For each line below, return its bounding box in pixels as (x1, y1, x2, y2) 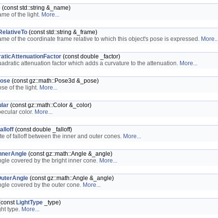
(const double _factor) (61, 53, 120, 60)
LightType (16, 199, 43, 206)
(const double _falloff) (14, 126, 72, 133)
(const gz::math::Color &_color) (9, 102, 91, 109)
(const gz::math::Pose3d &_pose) (10, 77, 99, 84)
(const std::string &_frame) (27, 29, 97, 36)
